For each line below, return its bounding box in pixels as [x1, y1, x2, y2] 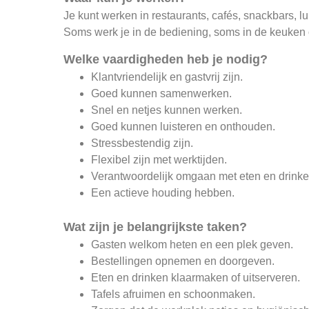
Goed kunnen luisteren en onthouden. [91, 121, 276, 133]
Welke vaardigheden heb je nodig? [63, 52, 268, 67]
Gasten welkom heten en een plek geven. [91, 239, 294, 251]
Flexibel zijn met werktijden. [91, 154, 228, 166]
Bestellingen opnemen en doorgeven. [91, 255, 275, 268]
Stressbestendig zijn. [91, 137, 194, 150]
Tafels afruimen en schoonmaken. [91, 288, 256, 301]
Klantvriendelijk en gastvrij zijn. [91, 71, 243, 83]
